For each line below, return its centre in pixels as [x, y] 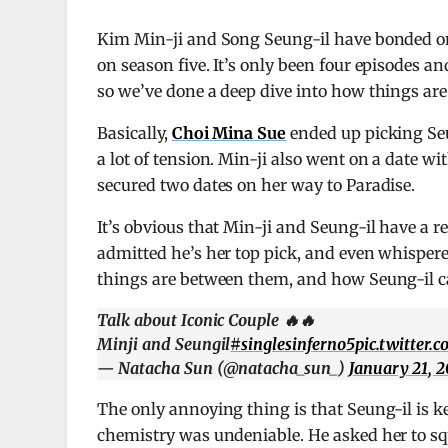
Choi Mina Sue [229, 133]
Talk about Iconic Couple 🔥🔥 [206, 320]
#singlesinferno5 [292, 344]
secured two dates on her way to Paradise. [256, 185]
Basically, [134, 133]
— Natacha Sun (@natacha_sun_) [223, 368]
